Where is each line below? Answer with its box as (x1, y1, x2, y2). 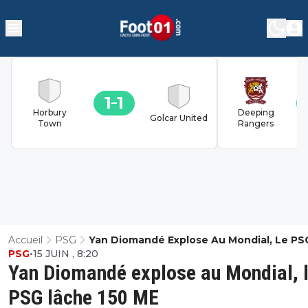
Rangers (238, 118, 274, 129)
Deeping (237, 107, 274, 118)
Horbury (32, 107, 67, 118)
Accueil (8, 233, 43, 246)
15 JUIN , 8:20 (33, 247, 98, 260)
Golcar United (150, 112, 208, 123)
